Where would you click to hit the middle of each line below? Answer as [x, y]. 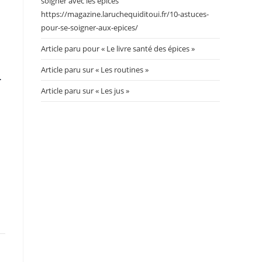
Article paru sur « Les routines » [95, 70]
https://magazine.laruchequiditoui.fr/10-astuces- [125, 14]
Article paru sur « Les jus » [85, 91]
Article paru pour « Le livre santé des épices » [118, 49]
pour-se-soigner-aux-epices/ [89, 27]
